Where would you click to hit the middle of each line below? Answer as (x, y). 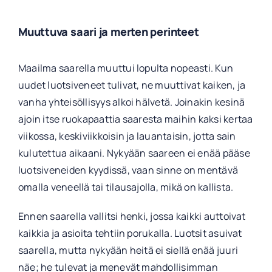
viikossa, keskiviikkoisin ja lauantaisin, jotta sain (127, 136)
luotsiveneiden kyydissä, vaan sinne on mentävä (128, 170)
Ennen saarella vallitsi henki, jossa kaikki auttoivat (132, 216)
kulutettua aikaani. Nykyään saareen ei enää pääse (134, 153)
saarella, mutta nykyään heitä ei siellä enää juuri (128, 250)
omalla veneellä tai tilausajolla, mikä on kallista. (126, 187)
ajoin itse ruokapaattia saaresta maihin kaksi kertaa (135, 119)
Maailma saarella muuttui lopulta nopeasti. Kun (126, 68)
